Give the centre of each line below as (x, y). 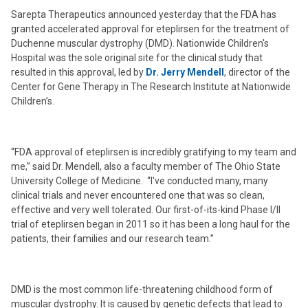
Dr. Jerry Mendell (185, 72)
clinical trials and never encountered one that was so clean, (138, 195)
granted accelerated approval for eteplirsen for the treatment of (150, 29)
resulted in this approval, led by (78, 72)
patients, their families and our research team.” (112, 239)
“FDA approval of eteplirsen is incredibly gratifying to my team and (154, 152)
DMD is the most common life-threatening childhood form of (142, 289)
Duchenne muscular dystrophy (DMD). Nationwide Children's (140, 43)
